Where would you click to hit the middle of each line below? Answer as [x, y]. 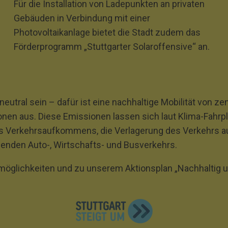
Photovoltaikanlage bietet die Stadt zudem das [107, 32]
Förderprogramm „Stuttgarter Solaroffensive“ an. [112, 47]
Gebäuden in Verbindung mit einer [82, 18]
